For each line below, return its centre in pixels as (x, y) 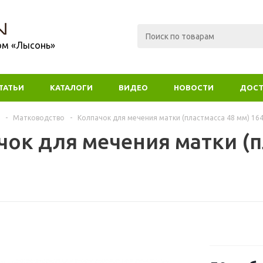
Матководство (39, 118)
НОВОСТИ (194, 87)
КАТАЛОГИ (71, 87)
